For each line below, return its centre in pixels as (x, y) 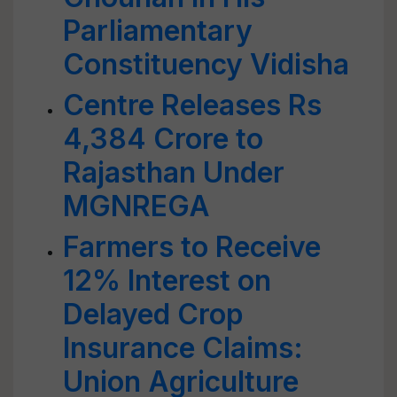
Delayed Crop (153, 314)
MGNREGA (136, 206)
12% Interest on (167, 280)
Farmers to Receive (192, 247)
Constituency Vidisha (206, 64)
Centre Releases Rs (192, 105)
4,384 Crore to (163, 139)
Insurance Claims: (183, 348)
